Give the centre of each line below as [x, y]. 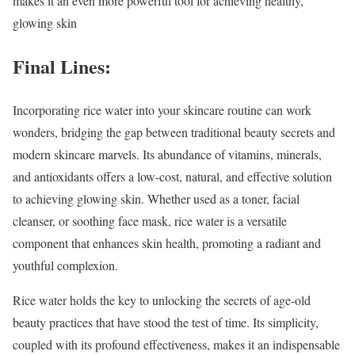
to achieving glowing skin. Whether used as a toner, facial [156, 199]
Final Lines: [62, 67]
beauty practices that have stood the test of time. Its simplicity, [166, 323]
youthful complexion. [65, 265]
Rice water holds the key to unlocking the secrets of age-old [162, 300]
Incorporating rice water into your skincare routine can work [162, 110]
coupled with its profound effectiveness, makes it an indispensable [176, 345]
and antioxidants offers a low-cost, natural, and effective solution [172, 177]
